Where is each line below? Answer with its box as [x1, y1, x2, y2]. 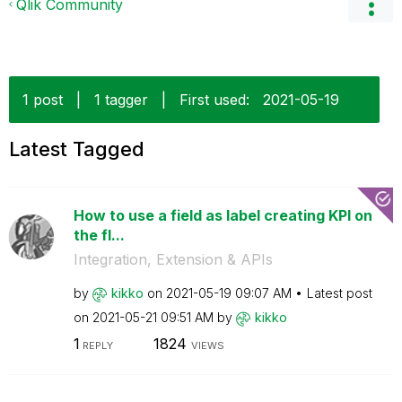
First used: [179, 91, 249, 109]
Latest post [306, 285, 372, 301]
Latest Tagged [9, 137, 144, 161]
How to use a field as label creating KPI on [73, 206, 372, 224]
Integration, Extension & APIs [73, 250, 273, 268]
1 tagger [94, 91, 148, 109]
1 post [22, 91, 63, 109]
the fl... [73, 226, 125, 244]
